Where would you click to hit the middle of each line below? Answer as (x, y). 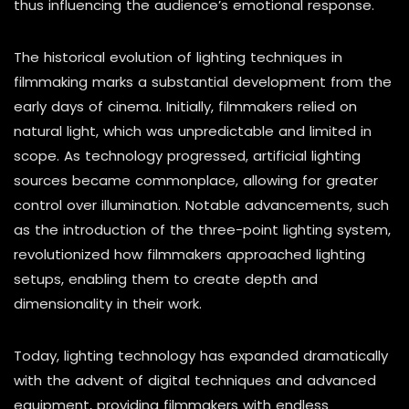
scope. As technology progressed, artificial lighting (187, 156)
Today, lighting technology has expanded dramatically (201, 356)
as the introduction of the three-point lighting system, (202, 230)
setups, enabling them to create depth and (166, 279)
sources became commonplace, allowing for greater (196, 180)
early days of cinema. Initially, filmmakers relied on (185, 106)
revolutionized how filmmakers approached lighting (189, 254)
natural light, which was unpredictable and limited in (193, 131)
